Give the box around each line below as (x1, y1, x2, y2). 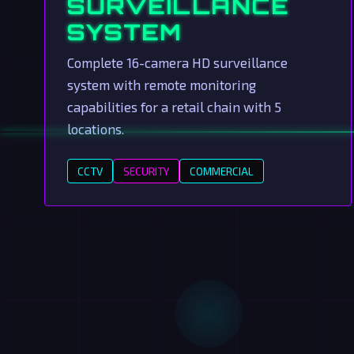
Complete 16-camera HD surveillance (67, 55, 288, 70)
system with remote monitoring (67, 77, 256, 92)
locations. (67, 121, 124, 137)
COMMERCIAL (190, 164, 254, 178)
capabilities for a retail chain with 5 (67, 99, 281, 115)
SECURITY (123, 164, 169, 178)
